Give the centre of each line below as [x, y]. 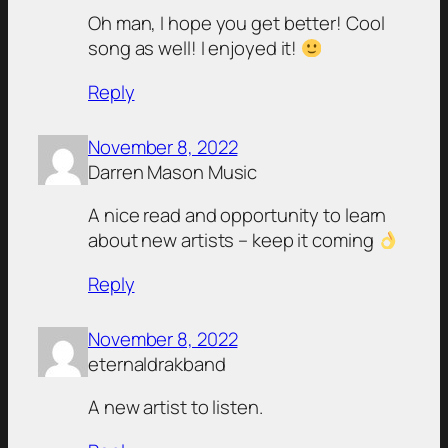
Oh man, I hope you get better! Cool [236, 23]
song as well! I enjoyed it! [195, 48]
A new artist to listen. [175, 407]
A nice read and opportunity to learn [237, 215]
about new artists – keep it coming [233, 240]
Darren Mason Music [173, 171]
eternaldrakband [157, 363]
